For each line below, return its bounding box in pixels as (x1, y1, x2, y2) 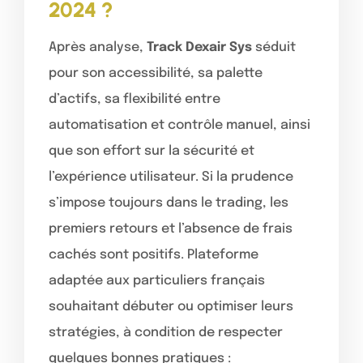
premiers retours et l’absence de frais (49, 221, 293, 236)
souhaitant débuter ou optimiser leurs (49, 299, 293, 314)
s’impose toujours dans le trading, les (49, 195, 288, 210)
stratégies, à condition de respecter (49, 325, 283, 340)
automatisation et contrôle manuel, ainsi (49, 117, 310, 132)
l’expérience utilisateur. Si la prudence (49, 169, 293, 184)
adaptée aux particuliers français (49, 273, 265, 288)
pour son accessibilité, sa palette (49, 66, 263, 80)
